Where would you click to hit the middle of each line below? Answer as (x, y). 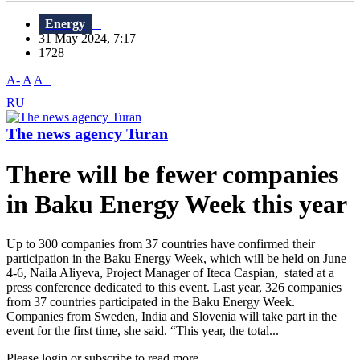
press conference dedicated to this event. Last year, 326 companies (174, 287)
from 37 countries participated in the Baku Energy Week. (151, 301)
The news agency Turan (87, 134)
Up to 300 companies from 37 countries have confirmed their (161, 243)
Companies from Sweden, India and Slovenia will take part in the (172, 316)
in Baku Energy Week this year (177, 205)
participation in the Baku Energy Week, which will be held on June (176, 258)
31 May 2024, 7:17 (92, 39)
